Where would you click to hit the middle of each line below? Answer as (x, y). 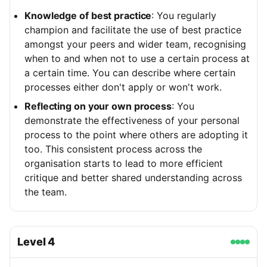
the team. (46, 192)
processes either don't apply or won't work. (123, 87)
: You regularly (184, 16)
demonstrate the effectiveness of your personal (132, 121)
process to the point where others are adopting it (136, 135)
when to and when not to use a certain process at (137, 59)
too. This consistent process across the (113, 149)
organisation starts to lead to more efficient (124, 164)
